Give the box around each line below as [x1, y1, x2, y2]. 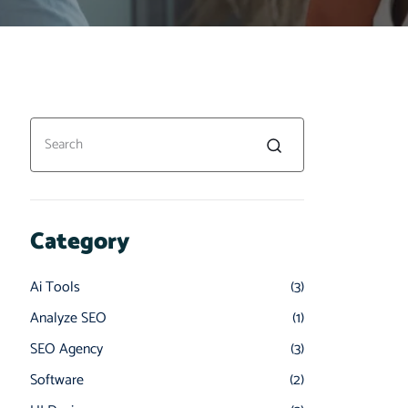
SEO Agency [30, 337, 103, 362]
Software [30, 368, 84, 393]
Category [30, 222, 130, 261]
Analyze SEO [30, 306, 107, 331]
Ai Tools [30, 275, 80, 300]
